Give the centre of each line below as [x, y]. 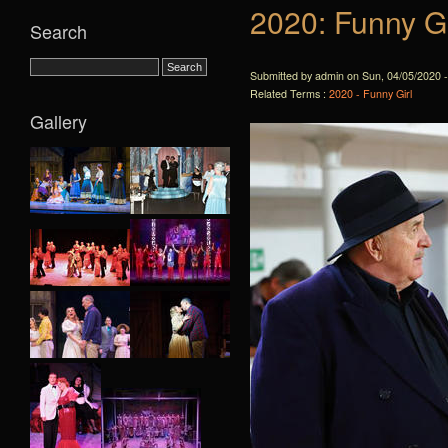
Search [58, 30]
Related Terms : [289, 93]
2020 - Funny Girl [370, 93]
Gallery [58, 120]
